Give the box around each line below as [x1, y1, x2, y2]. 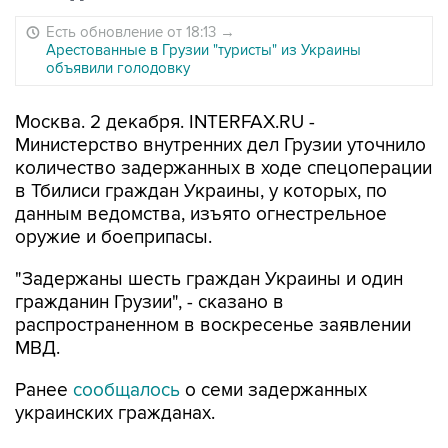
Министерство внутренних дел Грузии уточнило [15, 134, 426, 157]
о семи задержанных [180, 379, 367, 402]
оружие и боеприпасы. [15, 226, 212, 249]
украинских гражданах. [15, 402, 215, 425]
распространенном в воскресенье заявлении [15, 314, 411, 337]
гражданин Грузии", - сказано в [15, 291, 284, 314]
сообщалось [73, 379, 180, 402]
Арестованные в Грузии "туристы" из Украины [46, 41, 361, 59]
